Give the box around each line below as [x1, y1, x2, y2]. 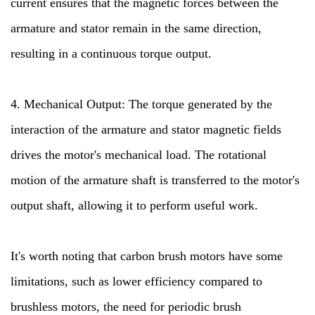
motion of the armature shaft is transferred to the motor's [11, 173, 300, 187]
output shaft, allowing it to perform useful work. [11, 198, 258, 212]
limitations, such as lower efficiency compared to [11, 274, 262, 288]
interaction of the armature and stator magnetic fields [11, 122, 281, 136]
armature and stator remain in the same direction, [11, 21, 262, 35]
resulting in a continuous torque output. [11, 46, 212, 60]
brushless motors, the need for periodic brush [11, 300, 241, 314]
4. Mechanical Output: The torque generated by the [11, 97, 272, 111]
